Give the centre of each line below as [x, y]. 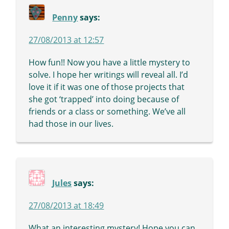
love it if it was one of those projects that [107, 87]
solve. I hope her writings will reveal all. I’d [109, 75]
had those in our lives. [71, 124]
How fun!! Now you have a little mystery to [110, 63]
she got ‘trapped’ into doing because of [104, 99]
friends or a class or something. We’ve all [107, 112]
